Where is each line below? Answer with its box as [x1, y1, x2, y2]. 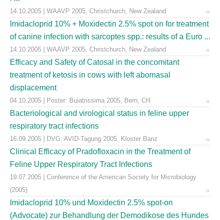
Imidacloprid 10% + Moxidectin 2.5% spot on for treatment [10, 20, 209, 28]
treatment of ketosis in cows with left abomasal [10, 71, 170, 79]
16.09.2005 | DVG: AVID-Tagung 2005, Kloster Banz [10, 135, 158, 142]
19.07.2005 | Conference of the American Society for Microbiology [10, 173, 196, 181]
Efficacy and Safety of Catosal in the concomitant [10, 58, 179, 66]
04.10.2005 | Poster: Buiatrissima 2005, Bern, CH [10, 97, 150, 104]
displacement [10, 83, 56, 92]
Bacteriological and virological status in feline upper [10, 109, 189, 117]
